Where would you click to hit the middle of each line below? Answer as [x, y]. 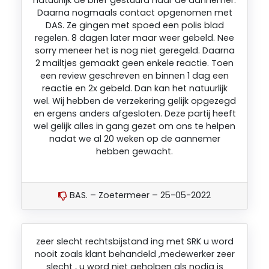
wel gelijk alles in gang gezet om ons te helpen [134, 126]
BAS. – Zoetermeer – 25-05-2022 [139, 195]
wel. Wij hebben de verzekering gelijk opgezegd [134, 101]
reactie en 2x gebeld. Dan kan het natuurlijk [134, 88]
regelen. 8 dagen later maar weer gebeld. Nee [134, 38]
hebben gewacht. [134, 151]
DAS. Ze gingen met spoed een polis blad [134, 25]
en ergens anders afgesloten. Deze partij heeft [134, 113]
